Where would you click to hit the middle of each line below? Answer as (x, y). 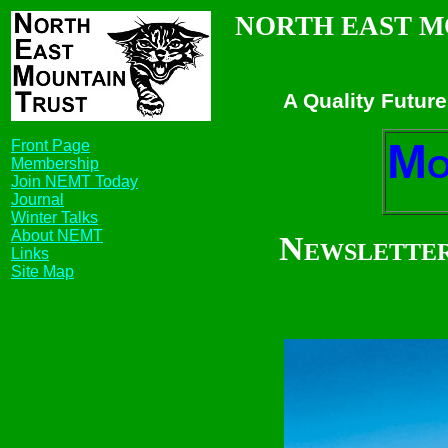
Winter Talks (54, 217)
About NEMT (57, 235)
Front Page (50, 145)
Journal (37, 199)
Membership (55, 163)
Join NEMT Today (74, 181)
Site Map (42, 271)
